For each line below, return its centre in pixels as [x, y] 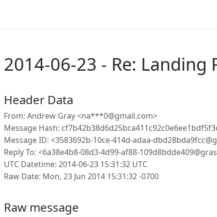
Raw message [41, 207]
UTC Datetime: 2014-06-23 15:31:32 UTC [76, 164]
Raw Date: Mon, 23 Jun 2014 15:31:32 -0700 [81, 176]
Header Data [39, 100]
